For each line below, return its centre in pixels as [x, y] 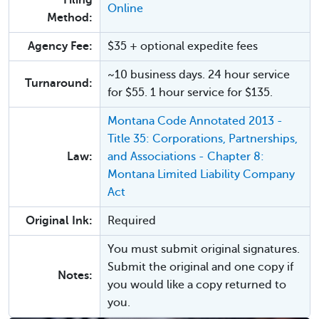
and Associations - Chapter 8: [186, 157]
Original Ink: [59, 221]
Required [132, 221]
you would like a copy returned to [197, 285]
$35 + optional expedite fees [183, 47]
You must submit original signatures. [204, 250]
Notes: [75, 276]
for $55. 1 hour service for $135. [190, 93]
